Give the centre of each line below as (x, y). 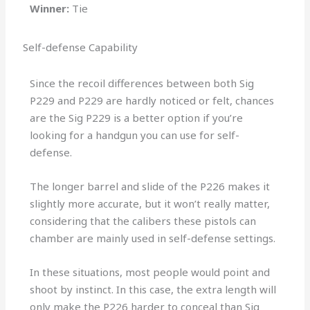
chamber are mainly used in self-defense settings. (154, 238)
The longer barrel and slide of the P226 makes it (150, 186)
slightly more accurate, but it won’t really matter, (150, 203)
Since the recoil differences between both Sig (142, 83)
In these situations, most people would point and (150, 272)
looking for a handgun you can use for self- (135, 135)
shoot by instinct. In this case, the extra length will (153, 289)
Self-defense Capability (81, 47)
